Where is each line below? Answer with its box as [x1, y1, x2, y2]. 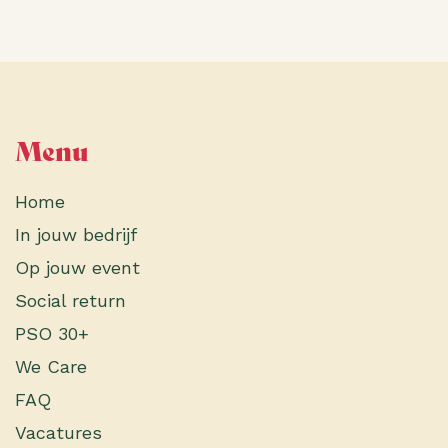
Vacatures [15, 422, 102, 443]
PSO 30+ [15, 323, 89, 344]
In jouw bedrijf [15, 224, 137, 245]
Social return [15, 290, 126, 311]
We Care [15, 356, 87, 377]
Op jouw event [15, 257, 140, 278]
